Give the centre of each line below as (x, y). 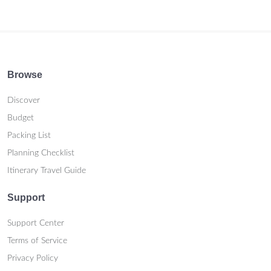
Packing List (29, 136)
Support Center (36, 224)
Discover (24, 101)
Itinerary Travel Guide (47, 171)
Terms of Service (37, 241)
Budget (21, 118)
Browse (25, 75)
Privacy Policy (33, 259)
